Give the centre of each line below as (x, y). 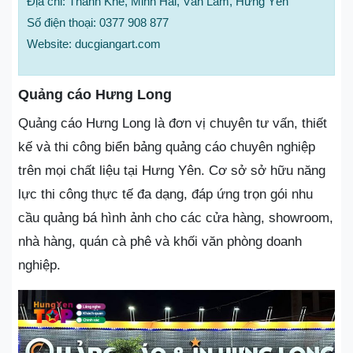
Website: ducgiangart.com (94, 43)
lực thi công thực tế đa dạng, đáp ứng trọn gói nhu (165, 194)
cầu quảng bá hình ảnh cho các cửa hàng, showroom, (176, 217)
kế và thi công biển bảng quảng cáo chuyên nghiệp (167, 147)
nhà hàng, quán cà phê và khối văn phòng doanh (160, 241)
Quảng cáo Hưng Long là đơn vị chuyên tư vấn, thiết (173, 123)
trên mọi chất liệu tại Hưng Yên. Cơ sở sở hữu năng (172, 170)
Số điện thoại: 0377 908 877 (98, 22)
